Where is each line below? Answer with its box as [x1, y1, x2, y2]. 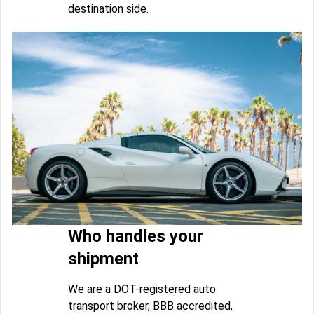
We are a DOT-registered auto [68, 282, 216, 296]
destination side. [68, 2, 149, 16]
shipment [68, 248, 139, 268]
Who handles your [68, 226, 203, 246]
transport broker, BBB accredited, [68, 299, 233, 313]
